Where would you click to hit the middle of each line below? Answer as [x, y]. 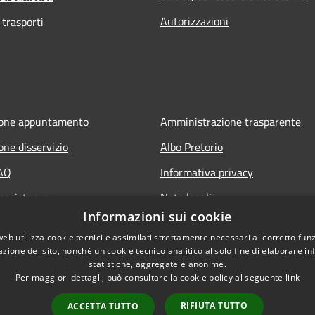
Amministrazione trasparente [231, 121]
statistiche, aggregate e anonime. [157, 264]
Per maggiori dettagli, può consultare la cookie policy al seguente [150, 277]
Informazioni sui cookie [157, 217]
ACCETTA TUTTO [103, 306]
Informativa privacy [207, 172]
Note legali [186, 197]
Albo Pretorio [192, 147]
